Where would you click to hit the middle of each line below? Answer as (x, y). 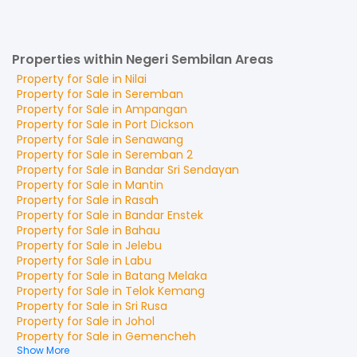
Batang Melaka (166, 276)
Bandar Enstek (164, 215)
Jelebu (143, 245)
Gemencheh (161, 336)
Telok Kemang (165, 291)
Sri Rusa (146, 306)
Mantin (144, 185)
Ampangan (156, 109)
